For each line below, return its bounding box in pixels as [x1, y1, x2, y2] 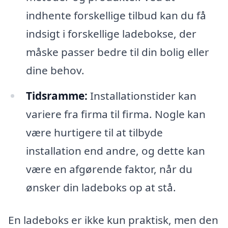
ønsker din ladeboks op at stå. [25, 180, 176, 195]
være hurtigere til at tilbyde [25, 125, 163, 140]
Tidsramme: [25, 89, 88, 103]
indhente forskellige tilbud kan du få [25, 8, 206, 23]
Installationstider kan [87, 89, 196, 103]
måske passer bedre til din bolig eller [25, 45, 209, 60]
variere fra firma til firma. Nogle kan [25, 107, 206, 122]
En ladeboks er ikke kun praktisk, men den [8, 213, 218, 227]
